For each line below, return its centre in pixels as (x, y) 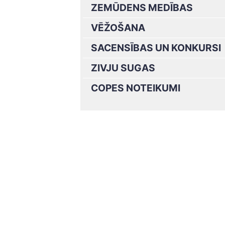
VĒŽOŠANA (118, 28)
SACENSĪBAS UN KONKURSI (156, 48)
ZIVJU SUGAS (123, 68)
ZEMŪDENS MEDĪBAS (142, 8)
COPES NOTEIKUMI (136, 88)
